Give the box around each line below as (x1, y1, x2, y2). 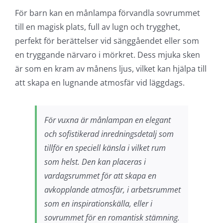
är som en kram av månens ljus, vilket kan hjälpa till (14, 63, 207, 74)
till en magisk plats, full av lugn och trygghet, (14, 21, 180, 32)
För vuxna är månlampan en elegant (44, 114, 171, 125)
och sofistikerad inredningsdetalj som (44, 128, 174, 139)
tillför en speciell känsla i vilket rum (44, 142, 166, 153)
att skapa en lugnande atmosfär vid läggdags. (14, 77, 185, 88)
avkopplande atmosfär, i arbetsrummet (44, 184, 181, 195)
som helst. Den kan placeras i (44, 156, 146, 167)
